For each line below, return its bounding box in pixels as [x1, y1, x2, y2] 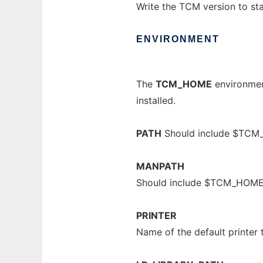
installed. [136, 95, 176, 106]
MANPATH [136, 160, 184, 172]
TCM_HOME [156, 78, 212, 90]
